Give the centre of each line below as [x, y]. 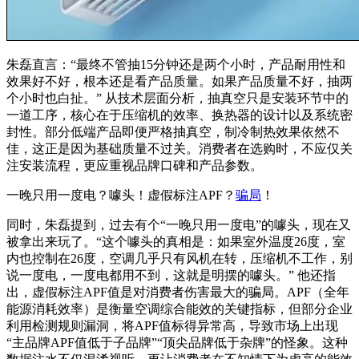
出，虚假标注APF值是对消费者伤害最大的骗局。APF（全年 [178, 292]
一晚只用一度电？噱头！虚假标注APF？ [121, 195]
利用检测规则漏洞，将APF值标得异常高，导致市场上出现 [172, 325]
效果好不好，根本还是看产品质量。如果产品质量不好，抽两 [179, 81]
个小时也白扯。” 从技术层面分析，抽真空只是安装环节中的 [177, 98]
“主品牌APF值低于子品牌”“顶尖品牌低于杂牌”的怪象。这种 [177, 342]
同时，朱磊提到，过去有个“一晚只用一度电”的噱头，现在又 [179, 224]
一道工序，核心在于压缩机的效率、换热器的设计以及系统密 [179, 115]
